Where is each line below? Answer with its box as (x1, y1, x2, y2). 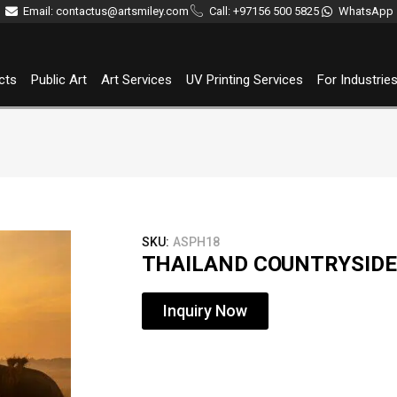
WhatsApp (339, 4, 394, 18)
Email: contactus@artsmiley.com (23, 4, 190, 18)
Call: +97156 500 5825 (208, 4, 319, 18)
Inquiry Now (162, 301, 247, 320)
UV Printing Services (186, 72, 304, 88)
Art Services (101, 72, 173, 88)
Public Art (31, 72, 88, 88)
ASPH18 (172, 235, 220, 249)
